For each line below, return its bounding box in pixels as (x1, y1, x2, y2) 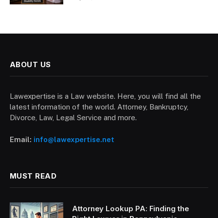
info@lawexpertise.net (32, 135, 114, 144)
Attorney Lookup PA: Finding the (72, 203, 189, 213)
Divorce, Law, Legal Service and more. (10, 113, 137, 122)
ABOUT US (10, 59, 51, 69)
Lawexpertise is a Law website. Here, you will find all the (10, 91, 201, 100)
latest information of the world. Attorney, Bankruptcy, (10, 102, 188, 111)
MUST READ (10, 171, 57, 181)
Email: (10, 135, 32, 144)
